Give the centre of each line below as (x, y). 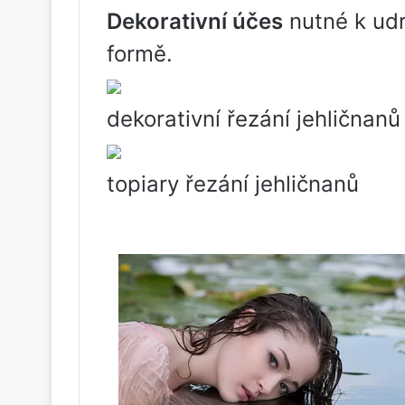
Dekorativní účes (195, 22)
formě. (140, 54)
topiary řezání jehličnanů (233, 184)
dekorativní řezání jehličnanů (254, 119)
